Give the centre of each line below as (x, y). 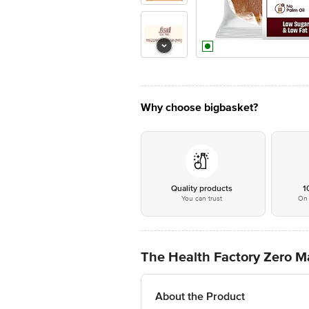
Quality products (201, 189)
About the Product (200, 297)
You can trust (201, 199)
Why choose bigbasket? (199, 108)
